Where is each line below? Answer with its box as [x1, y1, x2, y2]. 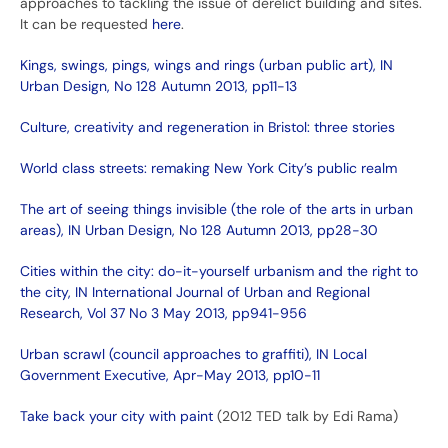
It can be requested [20, 15, 152, 34]
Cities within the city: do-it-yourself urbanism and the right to [20, 262, 418, 281]
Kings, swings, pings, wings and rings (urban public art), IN [20, 56, 393, 75]
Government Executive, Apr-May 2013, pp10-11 [20, 366, 320, 385]
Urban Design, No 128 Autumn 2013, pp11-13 [20, 77, 297, 96]
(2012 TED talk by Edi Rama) [213, 407, 398, 426]
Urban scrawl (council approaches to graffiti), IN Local [20, 345, 367, 364]
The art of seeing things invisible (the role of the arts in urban [20, 200, 413, 219]
